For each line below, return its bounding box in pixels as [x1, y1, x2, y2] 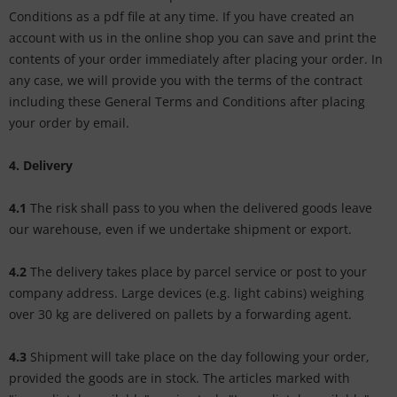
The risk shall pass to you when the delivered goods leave [27, 199, 372, 216]
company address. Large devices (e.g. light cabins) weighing [9, 284, 364, 301]
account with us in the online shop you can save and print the [9, 29, 377, 46]
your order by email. [9, 114, 129, 131]
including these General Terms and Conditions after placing [9, 93, 365, 110]
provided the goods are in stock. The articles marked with [9, 370, 350, 386]
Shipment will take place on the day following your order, [27, 348, 370, 365]
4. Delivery [9, 157, 73, 174]
